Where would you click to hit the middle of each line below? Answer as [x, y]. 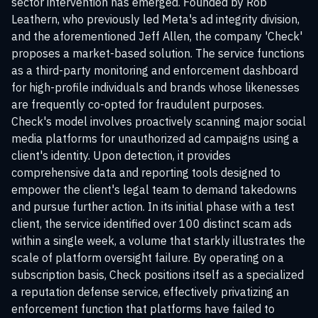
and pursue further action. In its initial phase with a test [153, 207]
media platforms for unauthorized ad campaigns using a [155, 138]
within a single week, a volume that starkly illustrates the [158, 241]
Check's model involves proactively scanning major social [159, 121]
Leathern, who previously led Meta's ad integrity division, [155, 19]
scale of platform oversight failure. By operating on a [148, 258]
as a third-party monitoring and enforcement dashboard [155, 70]
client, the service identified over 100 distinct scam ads [152, 224]
